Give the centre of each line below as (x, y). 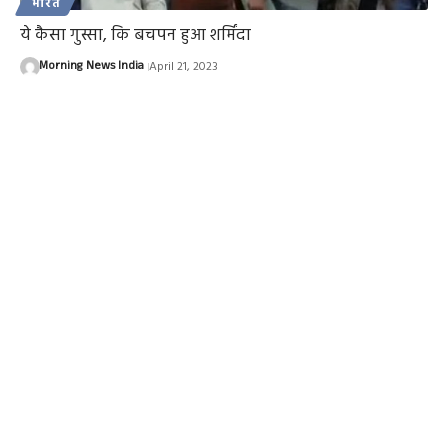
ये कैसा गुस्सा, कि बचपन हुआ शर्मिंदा (135, 36)
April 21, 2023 (183, 67)
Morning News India (91, 67)
